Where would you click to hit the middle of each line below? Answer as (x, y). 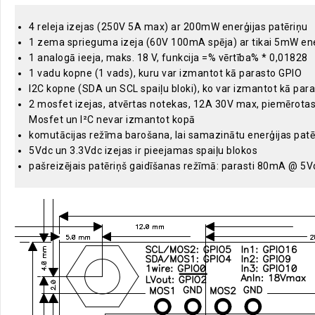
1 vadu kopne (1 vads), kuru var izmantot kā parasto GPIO (165, 73)
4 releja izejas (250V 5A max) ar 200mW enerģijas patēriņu (168, 27)
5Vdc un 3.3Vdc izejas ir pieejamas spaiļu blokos (143, 151)
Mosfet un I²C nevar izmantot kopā (112, 120)
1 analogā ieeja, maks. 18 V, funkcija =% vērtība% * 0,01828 (168, 58)
